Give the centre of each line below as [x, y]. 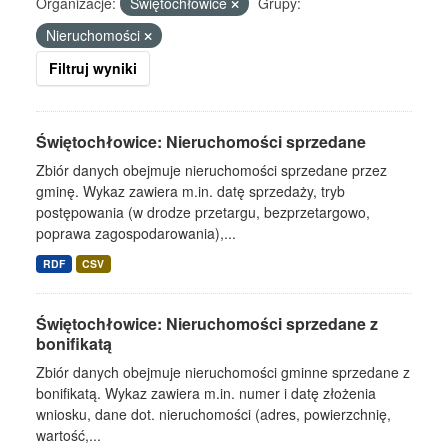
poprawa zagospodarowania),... [136, 233]
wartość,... [68, 435]
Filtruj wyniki [93, 68]
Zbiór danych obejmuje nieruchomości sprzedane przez [211, 170]
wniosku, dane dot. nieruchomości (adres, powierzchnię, [213, 414]
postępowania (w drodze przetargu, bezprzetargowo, [203, 212]
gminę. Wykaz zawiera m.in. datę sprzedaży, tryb [190, 191]
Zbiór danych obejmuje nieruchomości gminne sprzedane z [223, 372]
